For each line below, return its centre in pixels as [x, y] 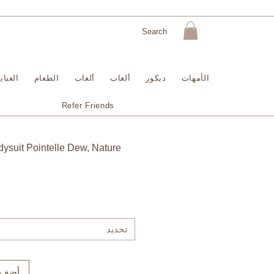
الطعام [46, 78]
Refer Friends [88, 105]
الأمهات [195, 78]
